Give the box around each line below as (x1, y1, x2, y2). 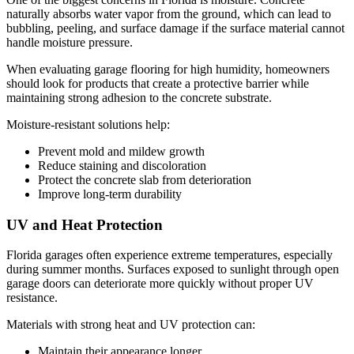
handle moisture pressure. (6, 35, 133, 49)
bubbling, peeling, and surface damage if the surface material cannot (6, 21, 345, 35)
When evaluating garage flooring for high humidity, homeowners (6, 62, 330, 76)
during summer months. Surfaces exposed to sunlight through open (6, 262, 339, 277)
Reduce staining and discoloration (38, 158, 206, 172)
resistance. (6, 291, 58, 305)
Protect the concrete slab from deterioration (38, 172, 251, 186)
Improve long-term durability (38, 186, 182, 201)
